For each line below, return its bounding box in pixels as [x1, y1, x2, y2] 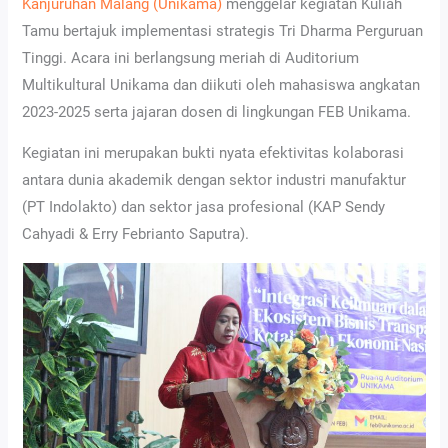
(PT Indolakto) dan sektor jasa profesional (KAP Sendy [22, 198, 386, 217]
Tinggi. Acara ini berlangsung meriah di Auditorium [22, 48, 360, 67]
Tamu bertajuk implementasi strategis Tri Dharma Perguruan [22, 21, 424, 40]
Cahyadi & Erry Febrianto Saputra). [22, 225, 250, 244]
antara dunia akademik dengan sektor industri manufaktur [22, 171, 407, 190]
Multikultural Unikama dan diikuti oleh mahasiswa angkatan [22, 75, 421, 94]
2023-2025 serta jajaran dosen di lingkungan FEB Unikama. [22, 102, 412, 121]
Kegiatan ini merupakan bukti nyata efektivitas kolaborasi [22, 144, 405, 163]
